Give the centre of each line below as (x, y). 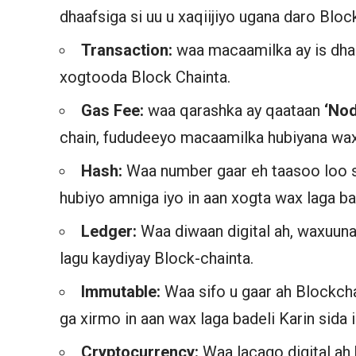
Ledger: (111, 231)
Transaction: (129, 50)
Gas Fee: (115, 110)
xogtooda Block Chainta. (145, 77)
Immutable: (123, 291)
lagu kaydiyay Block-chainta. (157, 258)
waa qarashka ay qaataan (236, 110)
